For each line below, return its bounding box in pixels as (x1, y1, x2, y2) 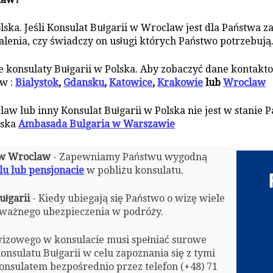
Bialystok (15, 76, 59, 88)
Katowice (109, 76, 153, 88)
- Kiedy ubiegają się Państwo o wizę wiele (29, 193, 225, 205)
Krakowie (157, 76, 204, 88)
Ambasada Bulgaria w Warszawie (18, 118, 175, 130)
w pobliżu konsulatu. (83, 165, 183, 177)
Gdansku (63, 76, 105, 88)
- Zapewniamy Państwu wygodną (50, 151, 207, 163)
